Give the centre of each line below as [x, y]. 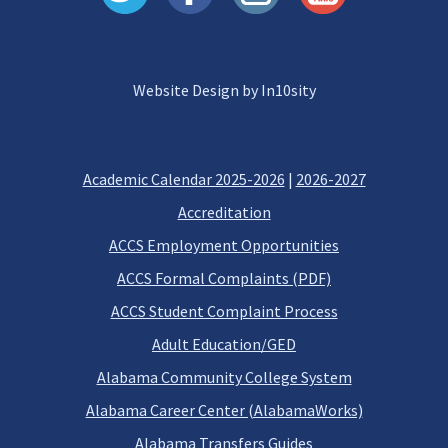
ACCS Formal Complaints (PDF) [224, 278]
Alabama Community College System [224, 377]
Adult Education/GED [224, 344]
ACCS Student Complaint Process [224, 311]
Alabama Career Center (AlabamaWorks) [224, 410]
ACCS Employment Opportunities [224, 245]
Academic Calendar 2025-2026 [183, 179]
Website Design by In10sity [224, 90]
